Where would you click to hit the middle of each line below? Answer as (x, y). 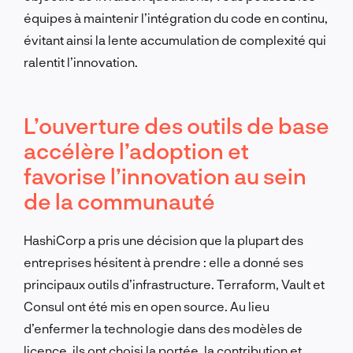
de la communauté (119, 201)
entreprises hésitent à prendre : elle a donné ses (163, 262)
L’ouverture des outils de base (176, 125)
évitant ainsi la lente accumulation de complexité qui (175, 39)
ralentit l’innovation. (81, 61)
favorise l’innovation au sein (165, 175)
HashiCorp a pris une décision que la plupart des (163, 240)
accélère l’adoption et (136, 150)
